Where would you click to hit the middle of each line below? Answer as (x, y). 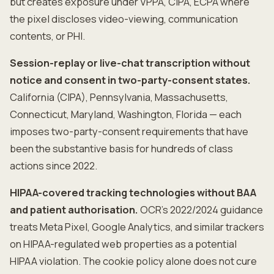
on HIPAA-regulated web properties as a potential (123, 244)
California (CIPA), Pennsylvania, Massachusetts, (119, 97)
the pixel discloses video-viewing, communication (124, 19)
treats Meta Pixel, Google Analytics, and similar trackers (137, 227)
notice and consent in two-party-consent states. (130, 80)
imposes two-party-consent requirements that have (129, 131)
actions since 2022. (54, 166)
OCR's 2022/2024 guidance (201, 210)
